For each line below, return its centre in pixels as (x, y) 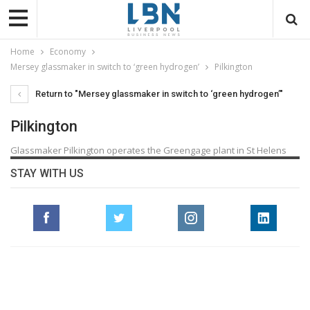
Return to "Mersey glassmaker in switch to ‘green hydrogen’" (158, 93)
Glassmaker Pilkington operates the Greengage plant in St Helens (148, 150)
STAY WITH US (47, 173)
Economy (68, 51)
